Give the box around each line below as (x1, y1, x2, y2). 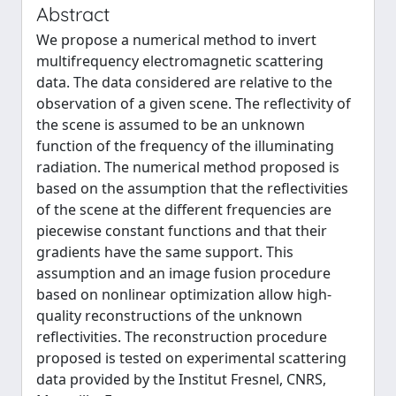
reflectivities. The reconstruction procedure (36, 327, 327, 346)
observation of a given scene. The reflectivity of (36, 94, 351, 113)
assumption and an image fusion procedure (36, 263, 331, 283)
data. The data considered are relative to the (36, 72, 332, 92)
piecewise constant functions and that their (36, 221, 327, 240)
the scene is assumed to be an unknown (36, 115, 305, 134)
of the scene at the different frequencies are (36, 200, 331, 219)
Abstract (36, 2, 110, 26)
